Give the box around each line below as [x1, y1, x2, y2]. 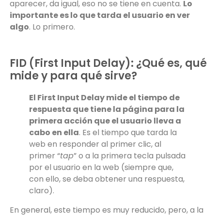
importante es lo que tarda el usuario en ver [10, 10, 190, 21]
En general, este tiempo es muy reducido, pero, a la [10, 204, 203, 216]
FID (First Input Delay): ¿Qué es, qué [10, 56, 207, 71]
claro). [29, 185, 54, 197]
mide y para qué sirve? [10, 68, 137, 84]
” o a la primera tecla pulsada [74, 150, 186, 162]
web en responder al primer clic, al [29, 139, 161, 150]
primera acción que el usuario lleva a [29, 115, 181, 127]
